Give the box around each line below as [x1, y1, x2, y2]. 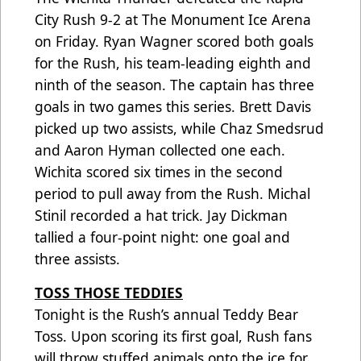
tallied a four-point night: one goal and [35, 227, 290, 247]
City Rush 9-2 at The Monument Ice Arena [35, 10, 311, 30]
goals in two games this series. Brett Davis [35, 97, 311, 117]
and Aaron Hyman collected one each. [35, 140, 285, 160]
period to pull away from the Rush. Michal [35, 184, 310, 204]
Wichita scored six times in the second [35, 162, 283, 182]
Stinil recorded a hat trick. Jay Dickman [35, 205, 288, 226]
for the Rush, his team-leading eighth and [35, 53, 311, 73]
